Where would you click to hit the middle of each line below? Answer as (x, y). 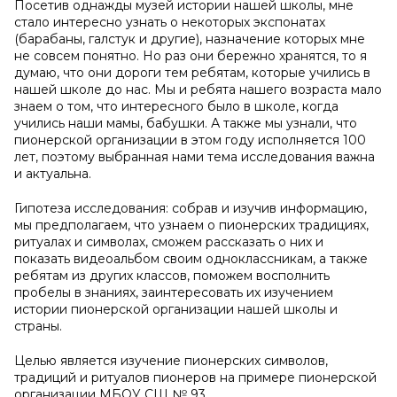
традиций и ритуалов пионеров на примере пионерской (195, 378)
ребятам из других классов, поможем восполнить (172, 276)
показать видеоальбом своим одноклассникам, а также (191, 259)
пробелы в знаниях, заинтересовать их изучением (174, 292)
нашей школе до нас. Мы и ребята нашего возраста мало (198, 90)
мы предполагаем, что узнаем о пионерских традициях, (191, 225)
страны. (38, 326)
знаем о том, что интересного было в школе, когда (176, 106)
